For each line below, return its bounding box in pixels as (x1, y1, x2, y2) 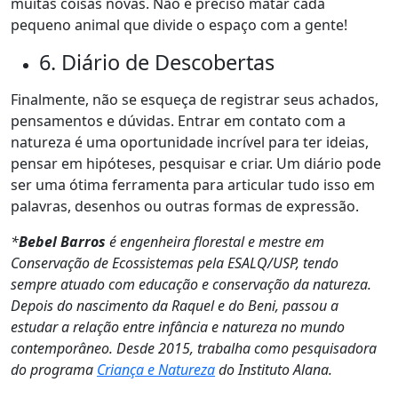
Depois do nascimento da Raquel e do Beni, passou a (11, 296, 338, 315)
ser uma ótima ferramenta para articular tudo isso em (11, 175, 375, 195)
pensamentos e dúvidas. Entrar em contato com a (11, 111, 346, 131)
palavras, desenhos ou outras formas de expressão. (11, 196, 359, 216)
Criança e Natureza (97, 360, 215, 379)
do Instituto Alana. (215, 360, 332, 379)
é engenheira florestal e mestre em (109, 232, 324, 251)
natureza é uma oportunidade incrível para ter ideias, (11, 132, 369, 152)
